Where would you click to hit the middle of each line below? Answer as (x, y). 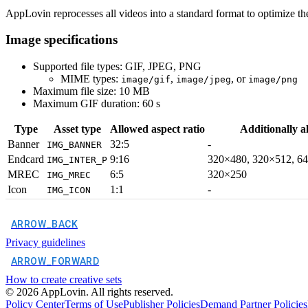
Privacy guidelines (45, 242)
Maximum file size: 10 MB (91, 91)
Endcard (26, 159)
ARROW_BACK (44, 224)
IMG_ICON (69, 190)
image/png (273, 79)
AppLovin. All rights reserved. (106, 291)
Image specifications (62, 40)
